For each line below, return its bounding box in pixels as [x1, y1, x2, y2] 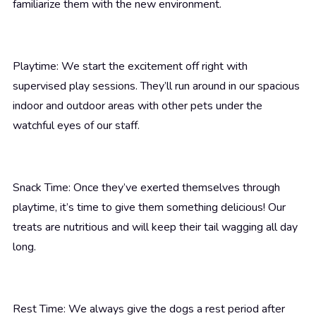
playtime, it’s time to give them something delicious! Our [13, 200, 286, 216]
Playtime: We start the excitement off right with [13, 59, 248, 75]
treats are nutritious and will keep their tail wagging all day [13, 219, 298, 236]
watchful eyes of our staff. [13, 118, 140, 134]
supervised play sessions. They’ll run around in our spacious [13, 78, 300, 95]
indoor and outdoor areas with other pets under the [13, 98, 262, 114]
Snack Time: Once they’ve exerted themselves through [13, 180, 280, 196]
